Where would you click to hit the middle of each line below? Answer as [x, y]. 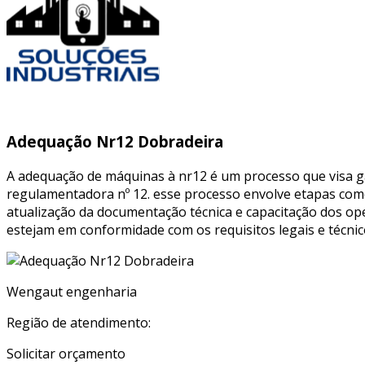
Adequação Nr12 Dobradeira [115, 142]
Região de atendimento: [79, 323]
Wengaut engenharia [72, 292]
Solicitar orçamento [66, 354]
